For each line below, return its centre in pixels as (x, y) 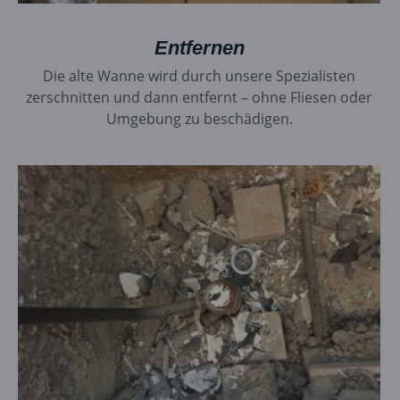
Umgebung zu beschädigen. (199, 119)
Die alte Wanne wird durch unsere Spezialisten (200, 76)
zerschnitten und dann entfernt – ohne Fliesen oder (200, 98)
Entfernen (199, 48)
